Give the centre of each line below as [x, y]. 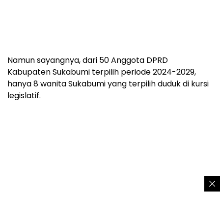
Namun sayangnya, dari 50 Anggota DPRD [88, 60]
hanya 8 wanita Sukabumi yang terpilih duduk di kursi [108, 84]
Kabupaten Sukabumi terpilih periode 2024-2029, [102, 72]
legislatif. [24, 96]
